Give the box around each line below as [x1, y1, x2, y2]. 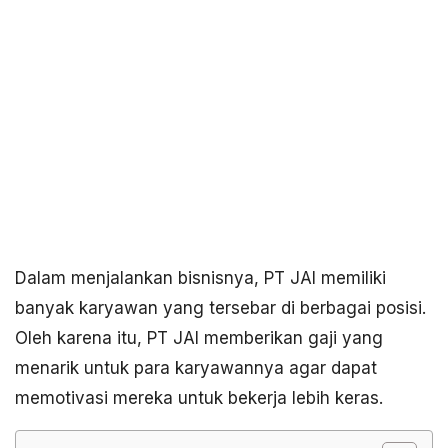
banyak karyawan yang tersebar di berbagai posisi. [15, 298, 426, 318]
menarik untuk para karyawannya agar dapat [15, 358, 377, 378]
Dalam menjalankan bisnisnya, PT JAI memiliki [15, 268, 386, 288]
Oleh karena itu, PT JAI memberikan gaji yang [15, 328, 383, 348]
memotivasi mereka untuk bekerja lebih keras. [15, 388, 383, 408]
